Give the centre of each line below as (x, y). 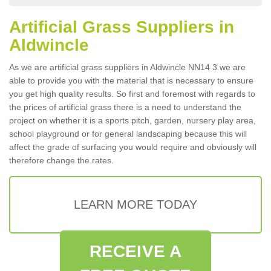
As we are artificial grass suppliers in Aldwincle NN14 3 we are (127, 67)
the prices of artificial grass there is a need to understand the (125, 107)
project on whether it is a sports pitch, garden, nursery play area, (132, 120)
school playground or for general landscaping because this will (128, 134)
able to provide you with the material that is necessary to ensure (131, 80)
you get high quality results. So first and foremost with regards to (132, 94)
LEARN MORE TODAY (135, 204)
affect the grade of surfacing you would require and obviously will (133, 147)
